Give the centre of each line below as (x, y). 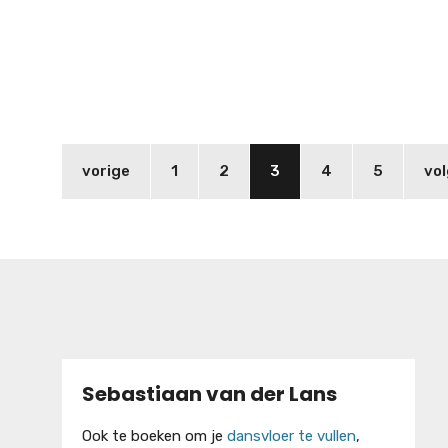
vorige (106, 170)
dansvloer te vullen (291, 435)
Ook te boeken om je (154, 435)
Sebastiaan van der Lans (209, 393)
